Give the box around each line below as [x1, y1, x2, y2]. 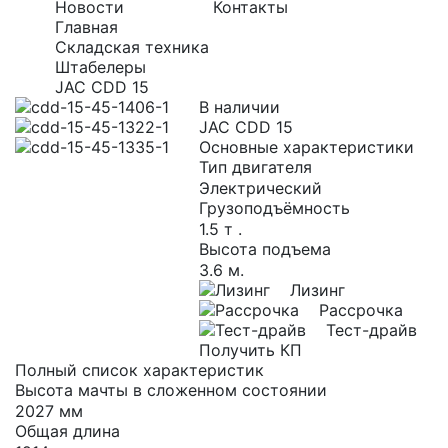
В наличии [199, 97, 280, 117]
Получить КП [199, 340, 302, 360]
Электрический [199, 178, 322, 198]
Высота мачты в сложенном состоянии [15, 380, 327, 400]
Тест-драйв [326, 320, 417, 340]
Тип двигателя [199, 157, 312, 177]
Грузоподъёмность [199, 198, 350, 218]
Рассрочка [319, 300, 403, 320]
